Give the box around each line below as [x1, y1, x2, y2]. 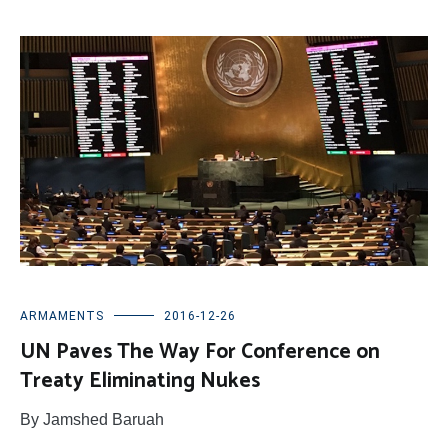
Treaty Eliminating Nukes [20, 364, 260, 399]
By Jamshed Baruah [20, 411, 164, 429]
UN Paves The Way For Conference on [20, 335, 380, 370]
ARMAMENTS [20, 309, 104, 324]
